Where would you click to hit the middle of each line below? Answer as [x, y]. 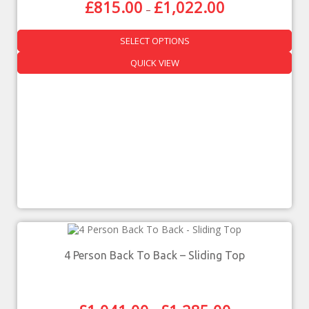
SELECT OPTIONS [154, 40]
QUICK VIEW [154, 62]
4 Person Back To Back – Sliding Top [154, 255]
